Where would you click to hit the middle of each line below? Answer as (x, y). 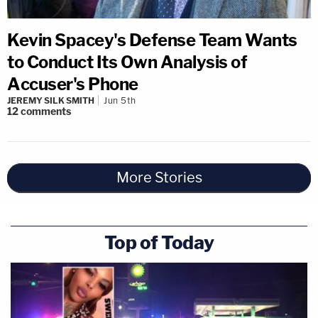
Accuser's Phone (73, 84)
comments (46, 111)
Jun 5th (120, 100)
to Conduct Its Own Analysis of (127, 62)
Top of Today (159, 242)
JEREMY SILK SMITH (51, 100)
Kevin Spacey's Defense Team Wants (152, 40)
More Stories (159, 177)
